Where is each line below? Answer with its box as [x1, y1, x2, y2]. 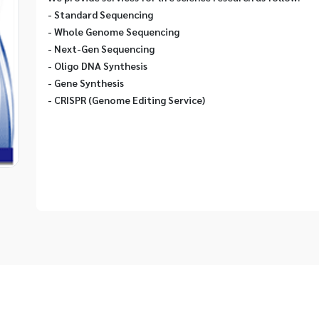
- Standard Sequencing [48, 8, 154, 21]
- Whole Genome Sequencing [48, 25, 180, 38]
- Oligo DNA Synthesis [48, 59, 148, 72]
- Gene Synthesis [48, 76, 125, 89]
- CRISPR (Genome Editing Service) [48, 93, 206, 106]
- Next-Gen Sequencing [48, 42, 155, 55]
